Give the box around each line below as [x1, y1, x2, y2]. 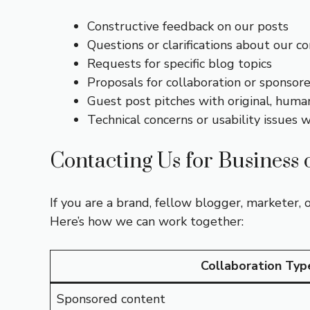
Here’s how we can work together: [50, 213, 244, 230]
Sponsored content [57, 291, 165, 307]
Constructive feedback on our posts [87, 18, 289, 35]
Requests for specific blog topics [87, 55, 272, 72]
